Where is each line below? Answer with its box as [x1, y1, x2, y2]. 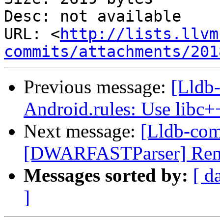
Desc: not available [4, 7, 181, 26]
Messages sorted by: [24, 165, 188, 186]
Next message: [24, 120, 140, 142]
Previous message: [24, 76, 171, 98]
